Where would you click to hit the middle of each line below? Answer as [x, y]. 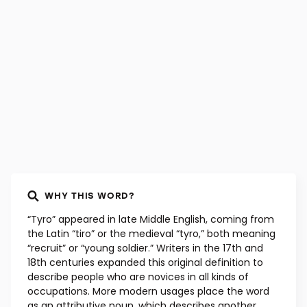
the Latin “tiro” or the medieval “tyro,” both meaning [151, 234]
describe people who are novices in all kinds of [138, 277]
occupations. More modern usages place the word [148, 292]
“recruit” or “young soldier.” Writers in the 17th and [145, 248]
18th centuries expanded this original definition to [145, 263]
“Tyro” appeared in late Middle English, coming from [151, 220]
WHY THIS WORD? [89, 195]
